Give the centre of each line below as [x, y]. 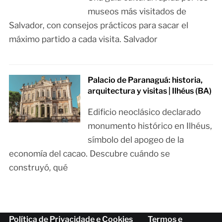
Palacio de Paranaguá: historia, [145, 80]
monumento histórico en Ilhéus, [150, 126]
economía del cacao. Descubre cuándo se [89, 153]
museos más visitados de [137, 11]
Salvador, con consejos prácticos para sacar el [98, 25]
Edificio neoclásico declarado [144, 112]
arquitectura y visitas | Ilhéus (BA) [150, 91]
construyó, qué [38, 167]
